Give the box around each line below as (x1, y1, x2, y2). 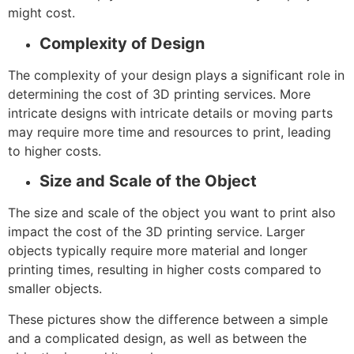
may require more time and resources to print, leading (8, 123, 331, 140)
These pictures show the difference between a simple (8, 311, 328, 327)
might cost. (8, 5, 75, 21)
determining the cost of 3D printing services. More (8, 85, 311, 102)
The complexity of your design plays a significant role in (8, 66, 345, 83)
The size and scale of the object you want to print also (8, 205, 336, 221)
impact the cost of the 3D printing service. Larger (8, 224, 305, 240)
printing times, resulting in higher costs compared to (8, 262, 322, 278)
